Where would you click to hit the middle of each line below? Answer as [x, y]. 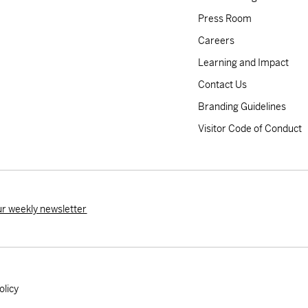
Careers [216, 41]
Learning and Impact [243, 63]
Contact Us [222, 85]
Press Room [225, 19]
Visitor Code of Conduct [250, 129]
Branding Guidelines [242, 107]
